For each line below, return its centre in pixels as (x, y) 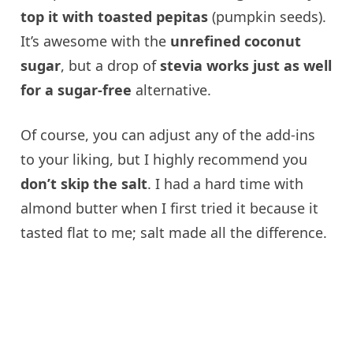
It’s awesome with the (96, 41)
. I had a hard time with (226, 183)
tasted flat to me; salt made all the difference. (174, 232)
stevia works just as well (246, 65)
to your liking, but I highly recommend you (164, 159)
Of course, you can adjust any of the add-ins (168, 134)
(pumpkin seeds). (269, 16)
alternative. (172, 89)
